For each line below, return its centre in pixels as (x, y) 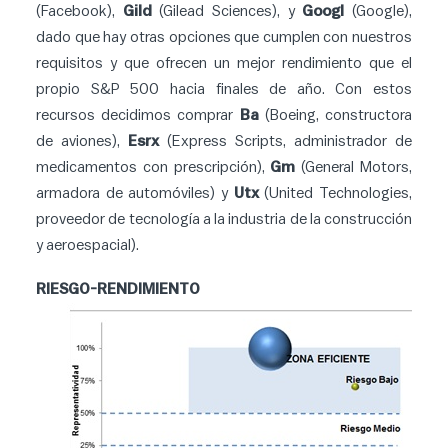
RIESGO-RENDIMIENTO (118, 289)
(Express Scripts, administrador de (285, 141)
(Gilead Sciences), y (227, 11)
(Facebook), (79, 11)
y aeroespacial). (87, 245)
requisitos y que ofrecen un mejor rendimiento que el (224, 63)
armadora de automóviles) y (135, 193)
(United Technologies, (335, 193)
